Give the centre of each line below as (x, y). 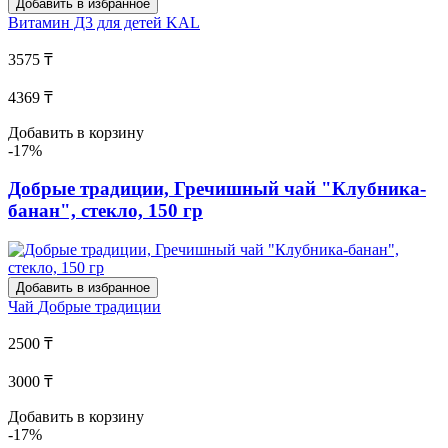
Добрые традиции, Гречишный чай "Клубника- (217, 189)
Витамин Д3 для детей (87, 22)
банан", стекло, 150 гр (105, 211)
